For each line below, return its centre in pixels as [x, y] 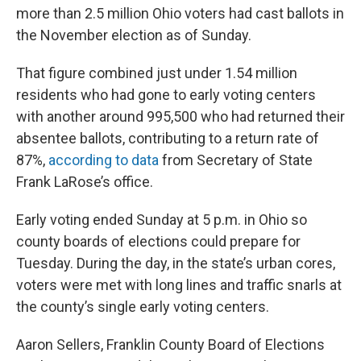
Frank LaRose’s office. [85, 182]
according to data [104, 160]
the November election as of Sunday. [134, 35]
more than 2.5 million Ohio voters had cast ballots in [180, 14]
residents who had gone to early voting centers [166, 95]
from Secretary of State [236, 160]
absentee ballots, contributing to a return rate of [168, 139]
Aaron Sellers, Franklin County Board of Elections [170, 345]
